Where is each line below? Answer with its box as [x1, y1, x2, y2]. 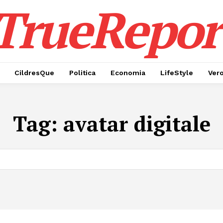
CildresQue [14, 69, 54, 77]
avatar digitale [63, 110, 211, 137]
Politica [69, 69, 96, 77]
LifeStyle [160, 69, 193, 77]
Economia [111, 69, 145, 77]
